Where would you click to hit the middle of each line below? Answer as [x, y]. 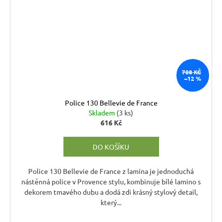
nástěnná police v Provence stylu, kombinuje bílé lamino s [111, 181]
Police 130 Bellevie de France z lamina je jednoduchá [111, 171]
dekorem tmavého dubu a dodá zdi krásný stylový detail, [111, 192]
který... [111, 202]
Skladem [103, 112]
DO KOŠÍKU [111, 146]
